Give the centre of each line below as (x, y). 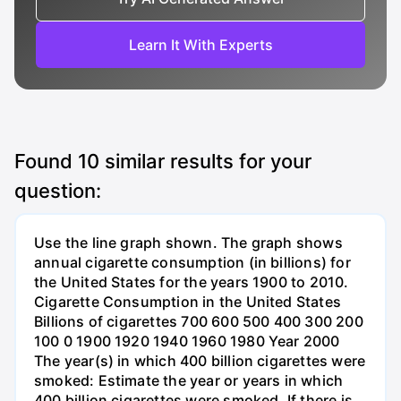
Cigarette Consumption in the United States (188, 302)
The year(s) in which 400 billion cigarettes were (200, 361)
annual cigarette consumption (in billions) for (192, 263)
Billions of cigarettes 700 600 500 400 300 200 (199, 322)
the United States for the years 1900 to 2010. (192, 282)
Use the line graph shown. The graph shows (188, 243)
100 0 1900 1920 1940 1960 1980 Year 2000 (187, 341)
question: (58, 191)
